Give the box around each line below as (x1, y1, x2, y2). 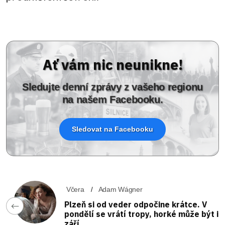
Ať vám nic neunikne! (42, 55, 183, 74)
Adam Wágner (98, 185, 143, 193)
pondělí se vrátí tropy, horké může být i (64, 208, 218, 219)
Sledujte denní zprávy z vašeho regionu (22, 81, 203, 92)
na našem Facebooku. (62, 93, 163, 105)
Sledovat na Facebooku (72, 125, 153, 133)
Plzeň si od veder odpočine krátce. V (64, 199, 207, 209)
